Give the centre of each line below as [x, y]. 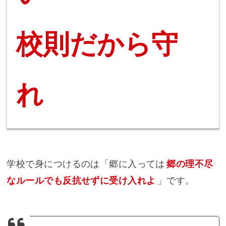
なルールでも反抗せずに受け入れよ [81, 181]
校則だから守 [97, 44]
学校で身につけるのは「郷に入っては [86, 164]
